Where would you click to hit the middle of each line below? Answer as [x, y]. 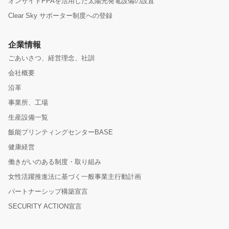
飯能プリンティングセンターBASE [61, 132]
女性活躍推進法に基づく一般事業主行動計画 [75, 177]
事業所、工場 [28, 102]
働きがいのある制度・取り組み [55, 162]
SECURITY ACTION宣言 [45, 206]
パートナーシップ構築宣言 [48, 191]
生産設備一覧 [28, 117]
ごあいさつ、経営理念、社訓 [51, 58]
